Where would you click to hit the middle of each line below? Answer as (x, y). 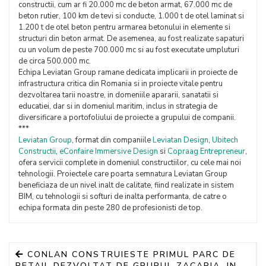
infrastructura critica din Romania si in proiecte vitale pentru (121, 84)
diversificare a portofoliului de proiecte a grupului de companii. (129, 118)
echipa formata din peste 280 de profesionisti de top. (110, 208)
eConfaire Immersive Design (109, 151)
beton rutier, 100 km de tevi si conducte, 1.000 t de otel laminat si (131, 16)
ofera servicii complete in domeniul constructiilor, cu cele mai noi (130, 163)
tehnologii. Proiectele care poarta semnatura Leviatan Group (123, 174)
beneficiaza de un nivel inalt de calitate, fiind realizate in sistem (126, 185)
